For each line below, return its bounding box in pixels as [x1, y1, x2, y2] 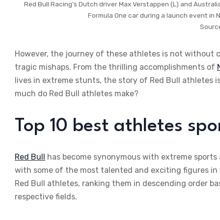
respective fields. [15, 192, 77, 201]
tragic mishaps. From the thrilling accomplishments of [15, 62, 217, 72]
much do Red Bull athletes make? [15, 88, 138, 98]
